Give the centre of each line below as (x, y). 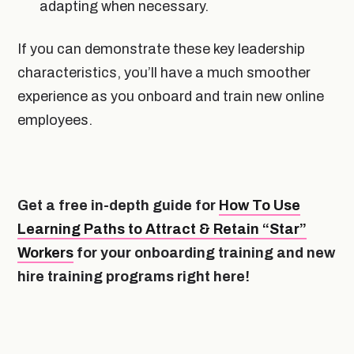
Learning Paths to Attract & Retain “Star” (162, 229)
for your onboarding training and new (204, 252)
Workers (45, 252)
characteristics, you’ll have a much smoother (164, 72)
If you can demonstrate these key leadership (161, 49)
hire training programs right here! (134, 276)
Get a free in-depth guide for (118, 205)
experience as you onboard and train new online (171, 96)
